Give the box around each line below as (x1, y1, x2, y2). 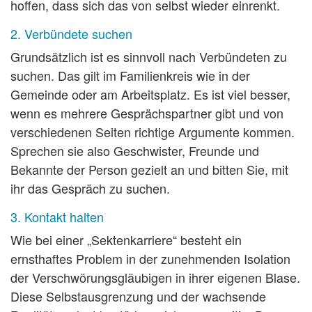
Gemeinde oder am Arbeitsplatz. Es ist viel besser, (10, 85, 290, 104)
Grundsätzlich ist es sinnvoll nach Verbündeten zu (10, 47, 287, 66)
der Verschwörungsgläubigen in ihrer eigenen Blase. (10, 268, 300, 287)
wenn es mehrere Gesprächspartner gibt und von (10, 104, 283, 123)
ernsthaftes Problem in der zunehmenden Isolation (10, 249, 290, 268)
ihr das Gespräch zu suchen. (10, 179, 170, 198)
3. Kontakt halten (10, 208, 104, 226)
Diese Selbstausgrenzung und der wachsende (10, 287, 266, 306)
